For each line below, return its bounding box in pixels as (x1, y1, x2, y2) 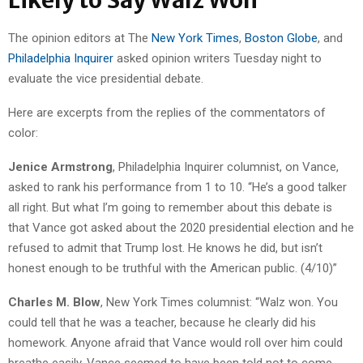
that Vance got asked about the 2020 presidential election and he (8, 220, 354, 236)
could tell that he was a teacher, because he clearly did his (8, 315, 316, 331)
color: (8, 126, 38, 141)
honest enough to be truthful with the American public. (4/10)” (8, 261, 337, 276)
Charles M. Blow (8, 295, 100, 310)
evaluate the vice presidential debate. (8, 71, 203, 87)
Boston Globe (245, 31, 318, 46)
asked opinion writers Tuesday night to (113, 51, 322, 66)
